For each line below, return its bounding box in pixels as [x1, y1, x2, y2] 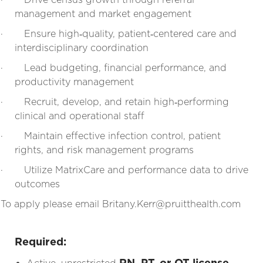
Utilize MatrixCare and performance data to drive [23, 164, 248, 176]
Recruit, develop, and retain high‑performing [23, 96, 229, 107]
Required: [14, 235, 66, 248]
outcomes [14, 178, 60, 190]
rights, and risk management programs [14, 144, 194, 156]
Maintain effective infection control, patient [23, 130, 221, 141]
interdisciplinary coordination [14, 42, 149, 53]
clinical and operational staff [14, 110, 144, 122]
